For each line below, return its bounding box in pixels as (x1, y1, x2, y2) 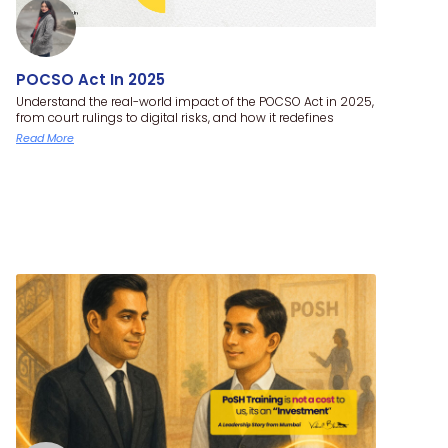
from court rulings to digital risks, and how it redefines (16, 108, 334, 126)
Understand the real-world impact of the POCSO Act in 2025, (16, 92, 374, 110)
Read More (16, 129, 74, 146)
